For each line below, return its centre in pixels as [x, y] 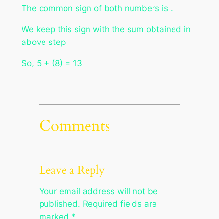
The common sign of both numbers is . [97, 8]
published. [59, 204]
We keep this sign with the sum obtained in [106, 29]
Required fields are [120, 204]
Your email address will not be [98, 191]
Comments [74, 126]
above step [43, 42]
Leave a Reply [72, 170]
